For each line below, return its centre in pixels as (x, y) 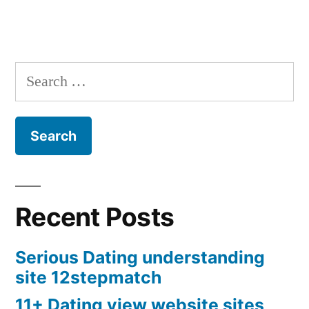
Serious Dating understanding (140, 258)
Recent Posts (95, 217)
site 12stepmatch (88, 278)
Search (35, 74)
